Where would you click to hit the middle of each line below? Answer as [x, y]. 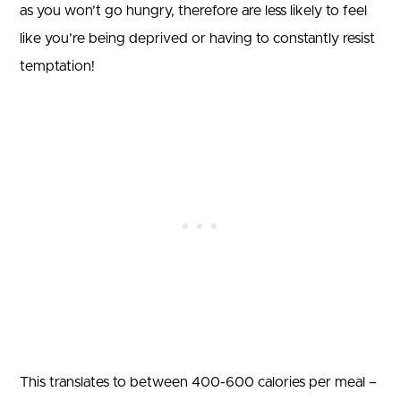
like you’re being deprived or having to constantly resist [197, 38]
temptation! [57, 66]
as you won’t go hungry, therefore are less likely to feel [193, 10]
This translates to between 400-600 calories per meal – [198, 382]
